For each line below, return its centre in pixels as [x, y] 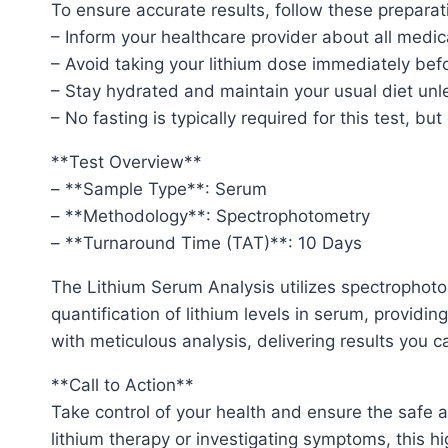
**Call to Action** [122, 385]
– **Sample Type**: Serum [159, 189]
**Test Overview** [126, 162]
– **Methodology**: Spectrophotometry [210, 216]
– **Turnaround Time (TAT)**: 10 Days [206, 243]
